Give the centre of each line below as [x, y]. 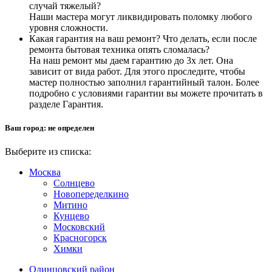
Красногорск [80, 237]
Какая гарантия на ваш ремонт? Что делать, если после [143, 38]
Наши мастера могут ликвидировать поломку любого [141, 16]
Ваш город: [26, 127]
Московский [79, 226]
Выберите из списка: [48, 151]
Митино [70, 205]
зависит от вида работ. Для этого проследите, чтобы [137, 71]
